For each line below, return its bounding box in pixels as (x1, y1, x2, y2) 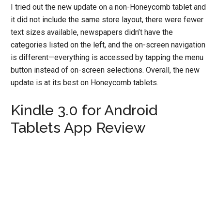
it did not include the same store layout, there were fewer (11, 15, 204, 24)
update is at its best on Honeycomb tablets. (11, 77, 159, 87)
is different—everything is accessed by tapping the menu (11, 52, 204, 62)
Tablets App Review (11, 119, 146, 136)
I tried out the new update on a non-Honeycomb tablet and (11, 2, 206, 12)
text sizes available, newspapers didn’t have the (11, 27, 173, 37)
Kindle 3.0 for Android (11, 101, 158, 119)
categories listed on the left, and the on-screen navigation (11, 40, 206, 49)
